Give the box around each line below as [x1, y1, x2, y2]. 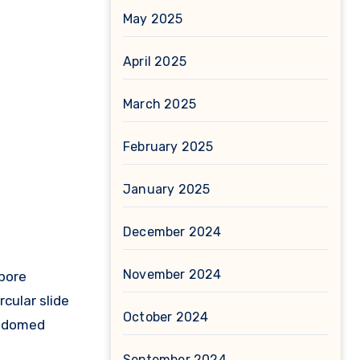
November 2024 [123, 267, 222, 282]
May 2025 [123, 11, 183, 27]
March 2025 [123, 96, 196, 112]
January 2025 [123, 182, 211, 197]
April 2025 [123, 54, 186, 69]
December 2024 [123, 224, 222, 239]
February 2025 [123, 139, 214, 154]
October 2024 [123, 309, 209, 325]
